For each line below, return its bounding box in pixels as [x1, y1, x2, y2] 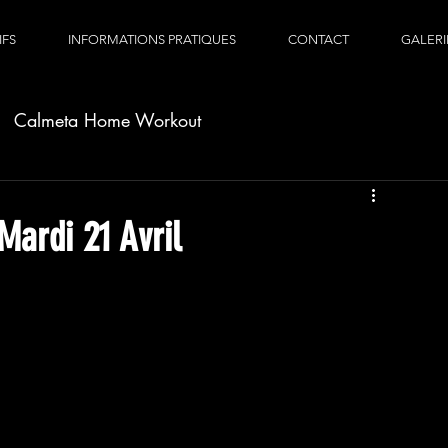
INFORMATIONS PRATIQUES [68, 32, 236, 47]
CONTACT [288, 32, 349, 47]
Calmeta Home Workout [14, 107, 201, 132]
